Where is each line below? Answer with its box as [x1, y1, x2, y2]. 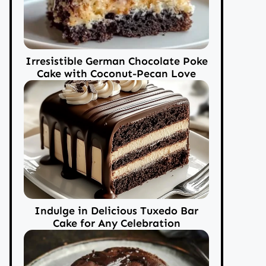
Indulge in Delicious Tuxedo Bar [34, 204, 198, 217]
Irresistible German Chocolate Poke [25, 54, 208, 68]
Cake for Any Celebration [52, 216, 180, 230]
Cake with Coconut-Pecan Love [37, 66, 196, 80]
